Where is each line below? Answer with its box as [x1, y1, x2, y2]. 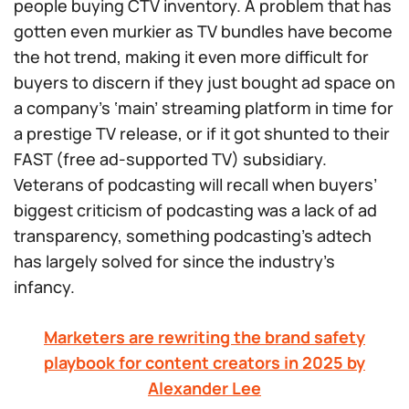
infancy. [14, 276, 75, 298]
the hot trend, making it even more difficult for [14, 46, 369, 68]
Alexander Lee [148, 377, 261, 399]
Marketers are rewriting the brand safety [44, 326, 365, 348]
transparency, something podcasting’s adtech [14, 225, 372, 246]
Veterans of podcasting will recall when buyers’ [14, 173, 377, 195]
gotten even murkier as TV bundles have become [14, 20, 393, 42]
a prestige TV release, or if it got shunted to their [14, 122, 390, 144]
